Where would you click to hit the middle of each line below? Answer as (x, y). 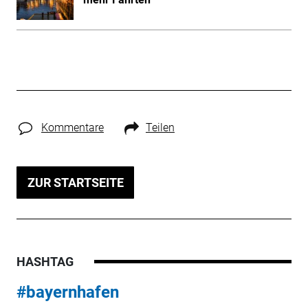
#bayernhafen (67, 292)
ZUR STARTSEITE (75, 182)
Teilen (160, 127)
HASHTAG (45, 261)
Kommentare (72, 127)
